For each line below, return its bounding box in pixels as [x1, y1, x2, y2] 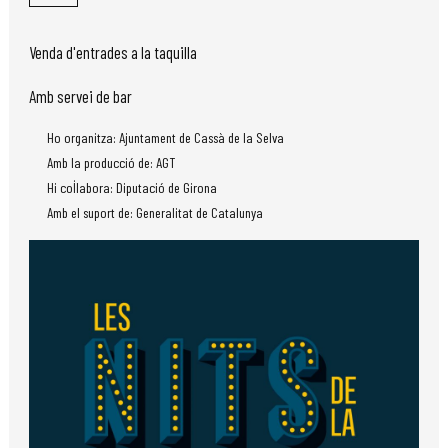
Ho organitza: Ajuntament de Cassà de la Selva [47, 129, 284, 147]
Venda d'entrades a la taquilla [29, 42, 197, 63]
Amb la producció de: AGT [47, 154, 175, 172]
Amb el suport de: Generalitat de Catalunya [47, 204, 263, 222]
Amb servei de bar [29, 85, 132, 106]
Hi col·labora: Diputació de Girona [47, 179, 217, 197]
